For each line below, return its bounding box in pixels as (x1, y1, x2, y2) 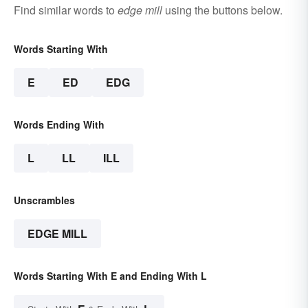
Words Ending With (14, 118, 104, 132)
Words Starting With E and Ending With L (14, 269, 207, 283)
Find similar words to (14, 2, 118, 19)
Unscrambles (14, 193, 75, 208)
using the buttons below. (162, 2, 283, 19)
